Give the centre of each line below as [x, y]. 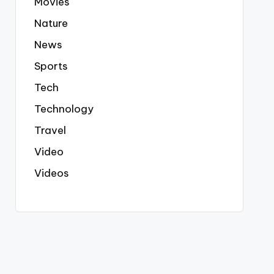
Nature [51, 23]
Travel [50, 130]
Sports [51, 66]
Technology [64, 109]
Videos [51, 173]
